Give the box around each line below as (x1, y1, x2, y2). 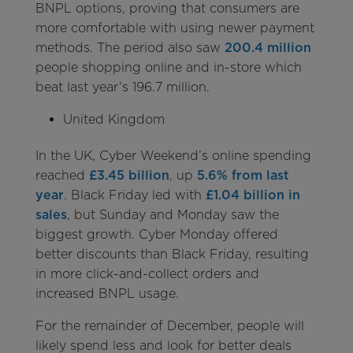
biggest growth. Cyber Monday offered (35, 227, 278, 243)
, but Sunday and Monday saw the (66, 207, 279, 223)
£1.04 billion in (201, 188, 300, 203)
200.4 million (224, 40, 311, 56)
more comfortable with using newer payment (35, 20, 314, 36)
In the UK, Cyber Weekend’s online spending (35, 148, 311, 164)
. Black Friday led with (63, 188, 202, 203)
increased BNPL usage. (35, 286, 179, 302)
